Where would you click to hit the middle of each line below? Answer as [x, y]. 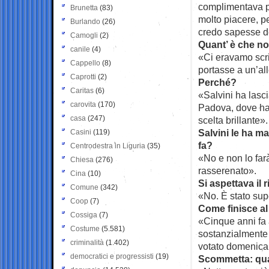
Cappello [85, 63]
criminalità [87, 242]
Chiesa [82, 159]
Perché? [217, 82]
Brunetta [84, 8]
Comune [84, 187]
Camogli [84, 35]
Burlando [85, 21]
